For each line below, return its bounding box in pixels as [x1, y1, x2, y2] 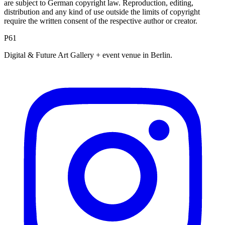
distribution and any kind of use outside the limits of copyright [4, 8, 200, 17]
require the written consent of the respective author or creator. [4, 17, 197, 26]
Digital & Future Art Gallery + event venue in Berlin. [4, 51, 172, 60]
